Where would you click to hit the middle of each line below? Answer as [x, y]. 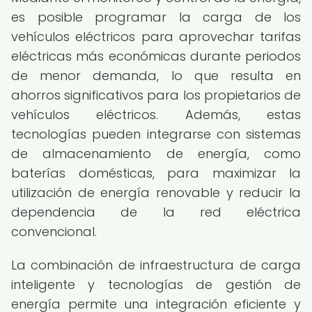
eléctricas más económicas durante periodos [156, 56]
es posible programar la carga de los [156, 17]
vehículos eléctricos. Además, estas [156, 115]
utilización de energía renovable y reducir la [156, 193]
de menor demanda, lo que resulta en [156, 76]
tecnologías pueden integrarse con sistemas [156, 134]
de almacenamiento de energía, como [156, 154]
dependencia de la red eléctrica [156, 212]
